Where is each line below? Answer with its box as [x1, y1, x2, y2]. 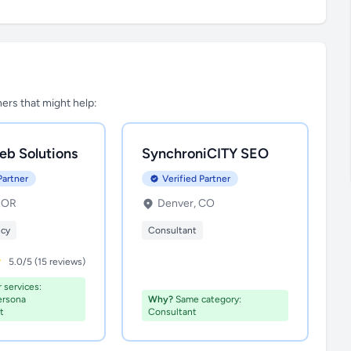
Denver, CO [157, 197, 215, 210]
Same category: [173, 294, 242, 305]
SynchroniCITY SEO [142, 145, 270, 162]
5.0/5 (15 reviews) [8, 256, 85, 267]
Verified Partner [162, 173, 231, 184]
